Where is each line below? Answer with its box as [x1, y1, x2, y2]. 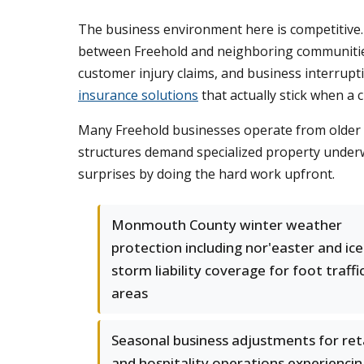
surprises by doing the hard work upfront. [78, 165, 335, 183]
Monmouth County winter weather [111, 215, 342, 234]
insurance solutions [78, 86, 198, 104]
